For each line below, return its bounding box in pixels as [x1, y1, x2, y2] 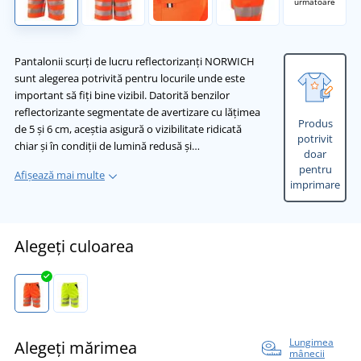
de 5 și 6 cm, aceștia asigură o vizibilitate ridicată [15, 122, 242, 137]
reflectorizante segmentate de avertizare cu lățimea [15, 105, 260, 120]
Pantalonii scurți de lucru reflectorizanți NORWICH [15, 54, 255, 69]
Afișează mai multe [15, 168, 105, 183]
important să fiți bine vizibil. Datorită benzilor [15, 88, 230, 103]
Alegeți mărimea [15, 337, 137, 359]
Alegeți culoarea [15, 235, 134, 258]
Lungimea [289, 335, 334, 350]
